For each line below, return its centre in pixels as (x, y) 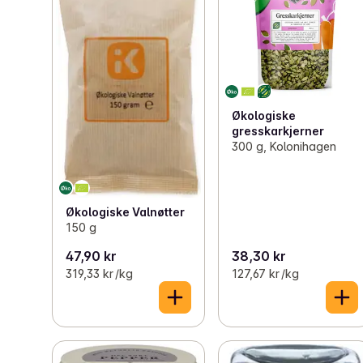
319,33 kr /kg (99, 273)
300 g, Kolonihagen (284, 146)
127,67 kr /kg (266, 273)
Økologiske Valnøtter (125, 212)
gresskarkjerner (278, 130)
